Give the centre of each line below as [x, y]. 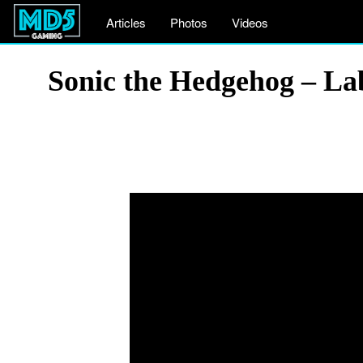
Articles [126, 22]
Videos [250, 22]
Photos [189, 22]
